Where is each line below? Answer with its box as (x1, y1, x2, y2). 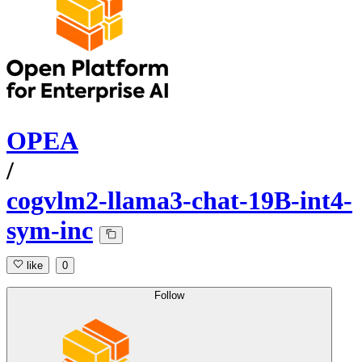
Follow (154, 289, 184, 302)
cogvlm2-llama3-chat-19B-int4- (6, 186, 352, 216)
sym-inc (6, 216, 93, 246)
